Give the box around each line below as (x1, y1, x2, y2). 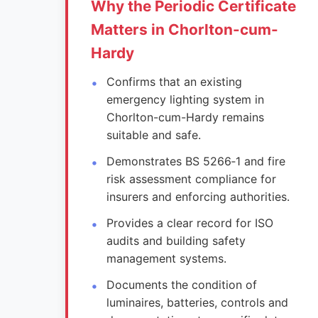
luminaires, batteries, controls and (106, 295, 289, 309)
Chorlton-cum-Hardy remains (106, 110, 265, 124)
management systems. (106, 251, 227, 265)
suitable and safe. (106, 128, 202, 142)
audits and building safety (106, 234, 246, 248)
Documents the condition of (106, 278, 258, 292)
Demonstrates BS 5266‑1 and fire (106, 154, 286, 168)
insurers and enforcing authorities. (106, 190, 290, 204)
